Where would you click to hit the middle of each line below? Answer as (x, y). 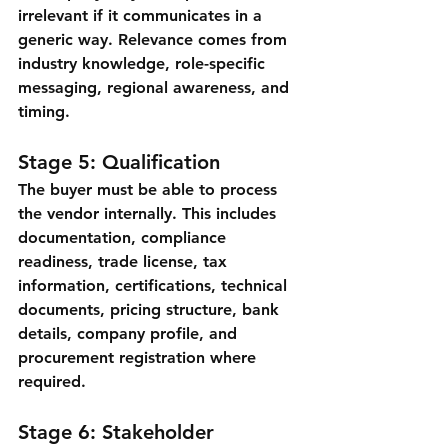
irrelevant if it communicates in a (142, 16)
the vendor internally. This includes (149, 214)
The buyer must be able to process (150, 190)
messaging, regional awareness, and (156, 88)
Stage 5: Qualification (119, 162)
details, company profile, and (130, 334)
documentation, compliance (124, 238)
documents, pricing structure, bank (151, 310)
